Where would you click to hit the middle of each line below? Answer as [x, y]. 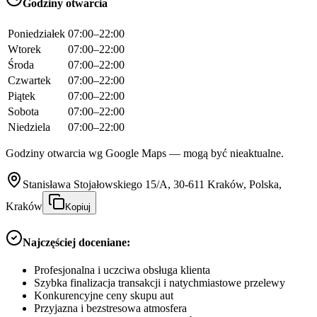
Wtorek [24, 49]
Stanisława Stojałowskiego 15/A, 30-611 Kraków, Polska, [152, 184]
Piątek [22, 96]
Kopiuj [78, 207]
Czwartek [29, 80]
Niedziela [29, 127]
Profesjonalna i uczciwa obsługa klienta [122, 270]
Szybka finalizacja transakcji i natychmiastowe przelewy [160, 283]
